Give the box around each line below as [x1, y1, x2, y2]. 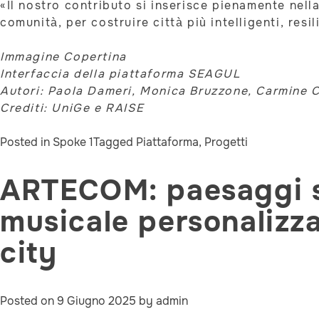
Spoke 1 [53, 135, 93, 150]
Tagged [93, 135, 136, 150]
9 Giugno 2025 [57, 293, 136, 308]
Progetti [204, 135, 248, 150]
